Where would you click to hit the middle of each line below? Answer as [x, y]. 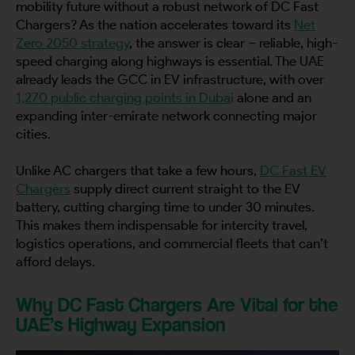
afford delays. [57, 262]
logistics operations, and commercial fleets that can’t [172, 244]
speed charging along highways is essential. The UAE [170, 61]
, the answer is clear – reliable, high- [233, 43]
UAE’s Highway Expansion [121, 324]
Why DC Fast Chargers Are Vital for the [177, 305]
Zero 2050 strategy [73, 43]
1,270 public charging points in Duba [123, 98]
